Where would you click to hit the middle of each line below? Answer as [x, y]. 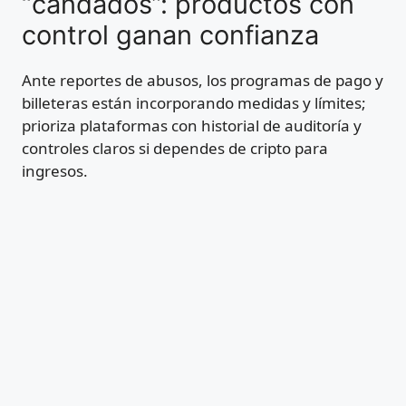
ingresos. [55, 170]
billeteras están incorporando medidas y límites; [194, 102]
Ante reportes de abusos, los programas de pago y [203, 80]
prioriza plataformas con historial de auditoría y [192, 125]
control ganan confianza [170, 34]
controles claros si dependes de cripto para [175, 148]
